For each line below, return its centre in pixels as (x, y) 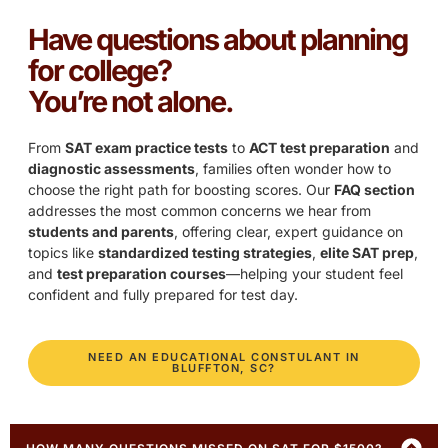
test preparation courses (141, 274)
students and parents (101, 232)
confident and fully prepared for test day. (163, 295)
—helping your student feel (314, 274)
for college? (99, 71)
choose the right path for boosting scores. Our (181, 190)
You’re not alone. (130, 102)
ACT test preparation (319, 148)
